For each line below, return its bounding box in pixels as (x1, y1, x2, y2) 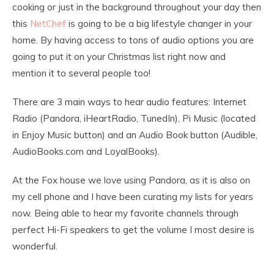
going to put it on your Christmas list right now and (12, 51, 226, 63)
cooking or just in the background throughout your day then (12, 1, 261, 13)
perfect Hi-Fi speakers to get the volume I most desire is (12, 224, 254, 236)
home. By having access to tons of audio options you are (12, 34, 254, 46)
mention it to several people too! (12, 67, 150, 80)
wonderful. (12, 240, 57, 253)
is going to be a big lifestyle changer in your (66, 18, 252, 30)
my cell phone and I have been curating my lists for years (12, 191, 253, 203)
